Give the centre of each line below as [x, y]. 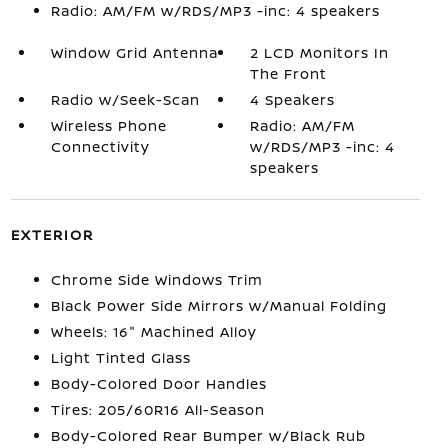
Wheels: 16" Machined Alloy [153, 331]
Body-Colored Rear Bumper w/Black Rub [208, 435]
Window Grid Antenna [134, 52]
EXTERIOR [52, 234]
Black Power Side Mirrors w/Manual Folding [218, 305]
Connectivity [100, 146]
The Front [289, 73]
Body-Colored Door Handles [158, 383]
